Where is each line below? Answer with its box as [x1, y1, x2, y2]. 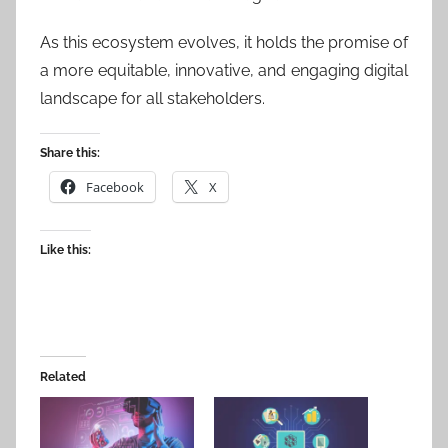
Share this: [40, 145, 100, 160]
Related [40, 369, 86, 384]
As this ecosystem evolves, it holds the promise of [40, 32, 408, 52]
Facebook [86, 177, 144, 196]
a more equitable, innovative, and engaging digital [40, 60, 408, 80]
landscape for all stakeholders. [40, 88, 265, 108]
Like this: [40, 242, 91, 257]
